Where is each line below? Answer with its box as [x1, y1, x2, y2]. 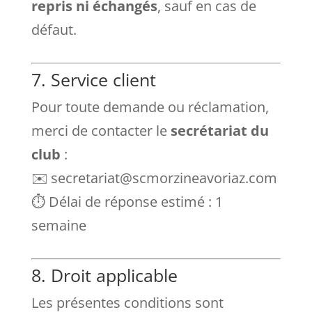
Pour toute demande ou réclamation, [31, 97, 269, 116]
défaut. [31, 20, 77, 39]
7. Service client [31, 68, 156, 91]
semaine [31, 216, 86, 235]
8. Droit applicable [31, 263, 178, 287]
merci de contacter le [31, 121, 171, 140]
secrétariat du [170, 121, 269, 140]
